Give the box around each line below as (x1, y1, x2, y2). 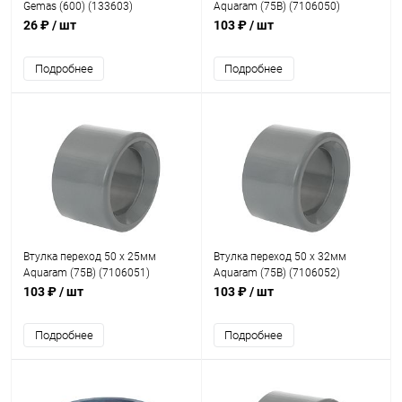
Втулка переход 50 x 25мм (23, 250, 156, 263)
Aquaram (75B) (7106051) (23, 267, 150, 279)
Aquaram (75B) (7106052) (213, 267, 340, 279)
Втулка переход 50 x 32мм (213, 250, 346, 263)
